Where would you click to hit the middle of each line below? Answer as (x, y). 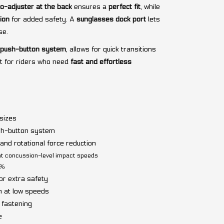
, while (150, 6)
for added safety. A (43, 19)
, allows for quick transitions (111, 49)
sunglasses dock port (111, 19)
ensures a (90, 6)
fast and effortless (101, 61)
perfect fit (124, 6)
